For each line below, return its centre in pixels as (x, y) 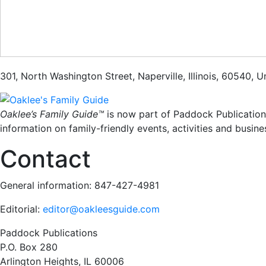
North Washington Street (77, 76)
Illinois (202, 76)
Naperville (160, 76)
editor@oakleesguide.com (101, 209)
